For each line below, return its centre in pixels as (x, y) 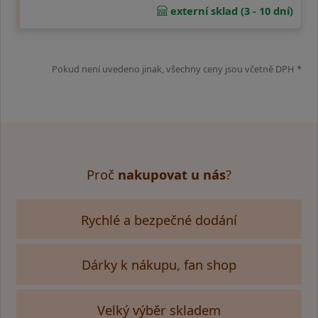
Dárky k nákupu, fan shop (159, 265)
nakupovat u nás (172, 174)
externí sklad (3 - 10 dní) (230, 10)
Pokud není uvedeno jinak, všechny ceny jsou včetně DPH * (177, 69)
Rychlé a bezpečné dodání (159, 219)
